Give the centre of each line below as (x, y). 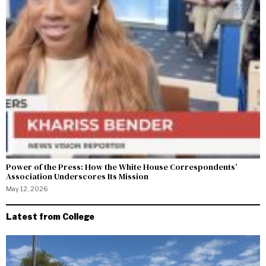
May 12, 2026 (27, 189)
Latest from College (50, 216)
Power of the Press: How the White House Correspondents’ (122, 167)
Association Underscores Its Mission (77, 176)
